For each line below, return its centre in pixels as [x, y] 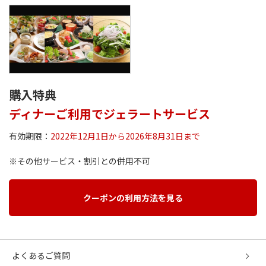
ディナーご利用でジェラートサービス [110, 114]
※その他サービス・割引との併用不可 [80, 161]
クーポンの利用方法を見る [133, 198]
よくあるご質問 [41, 256]
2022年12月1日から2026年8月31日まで [125, 136]
